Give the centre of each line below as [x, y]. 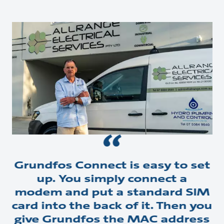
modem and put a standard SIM [112, 192]
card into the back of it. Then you [112, 206]
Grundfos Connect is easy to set [112, 165]
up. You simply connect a [112, 179]
